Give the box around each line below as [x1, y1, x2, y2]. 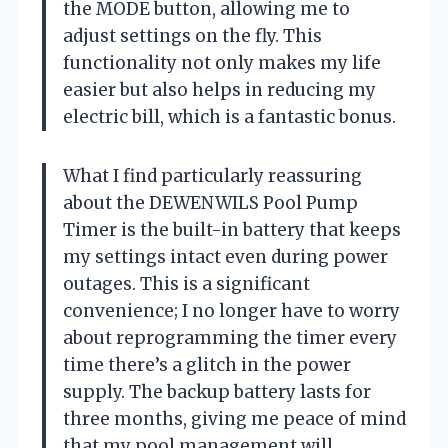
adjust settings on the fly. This [63, 24, 322, 47]
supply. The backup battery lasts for [63, 380, 371, 403]
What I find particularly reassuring [63, 164, 362, 187]
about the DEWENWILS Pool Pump [63, 191, 358, 214]
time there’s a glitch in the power [63, 353, 351, 376]
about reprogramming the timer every [63, 326, 397, 349]
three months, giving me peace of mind [63, 407, 406, 430]
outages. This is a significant [63, 272, 310, 295]
